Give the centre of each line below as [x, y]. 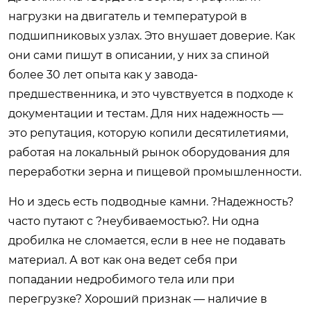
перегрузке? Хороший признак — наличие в [138, 299]
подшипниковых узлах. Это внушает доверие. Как [152, 35]
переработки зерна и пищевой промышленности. [155, 171]
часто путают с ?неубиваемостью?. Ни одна [134, 221]
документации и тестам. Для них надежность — [146, 113]
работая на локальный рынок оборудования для [149, 152]
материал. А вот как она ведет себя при [123, 260]
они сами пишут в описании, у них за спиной [139, 55]
